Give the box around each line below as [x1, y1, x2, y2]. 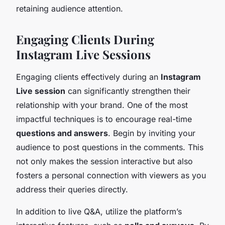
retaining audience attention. [16, 3, 123, 14]
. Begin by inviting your [108, 128, 195, 138]
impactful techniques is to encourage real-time [16, 114, 192, 124]
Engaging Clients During [16, 31, 154, 47]
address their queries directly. [16, 184, 128, 194]
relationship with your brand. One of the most [16, 99, 188, 110]
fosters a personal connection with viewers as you [16, 170, 206, 180]
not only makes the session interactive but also [16, 156, 193, 166]
